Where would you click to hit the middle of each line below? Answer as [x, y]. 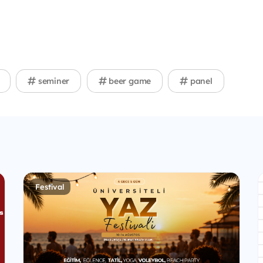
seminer [53, 81]
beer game [129, 81]
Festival [50, 186]
